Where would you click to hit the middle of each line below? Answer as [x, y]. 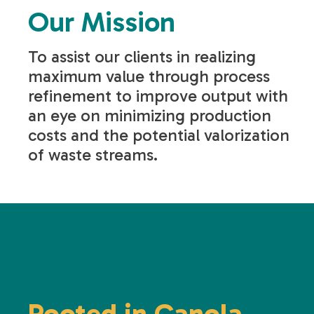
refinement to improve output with [158, 96]
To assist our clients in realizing [142, 57]
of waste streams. [95, 155]
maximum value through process [149, 76]
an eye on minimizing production [150, 116]
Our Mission [102, 22]
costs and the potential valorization [159, 135]
